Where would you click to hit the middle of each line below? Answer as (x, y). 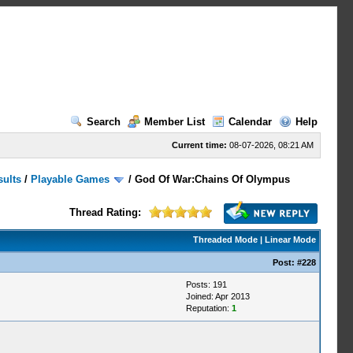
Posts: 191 (206, 284)
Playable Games (71, 179)
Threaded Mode (225, 240)
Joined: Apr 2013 (217, 296)
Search (103, 122)
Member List (174, 122)
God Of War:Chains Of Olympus (213, 179)
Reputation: (208, 308)
